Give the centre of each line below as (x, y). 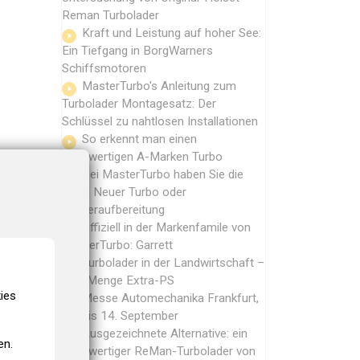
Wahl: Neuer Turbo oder (124, 192)
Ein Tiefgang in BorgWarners (137, 50)
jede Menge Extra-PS (118, 280)
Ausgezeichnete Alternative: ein (165, 333)
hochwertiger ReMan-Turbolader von (159, 351)
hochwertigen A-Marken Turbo (142, 156)
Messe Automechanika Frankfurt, (170, 298)
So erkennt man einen (139, 139)
